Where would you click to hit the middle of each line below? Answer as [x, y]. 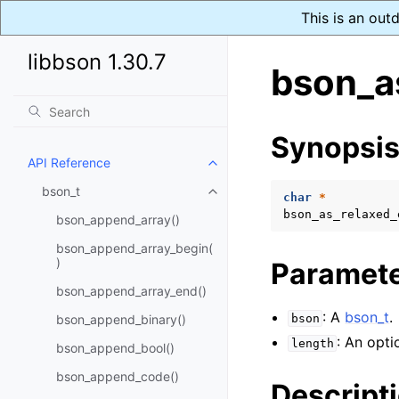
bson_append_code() [118, 376]
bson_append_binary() [121, 319]
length [312, 343]
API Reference [69, 163]
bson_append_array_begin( [134, 248]
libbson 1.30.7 [97, 62]
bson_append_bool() [115, 348]
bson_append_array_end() [131, 291]
